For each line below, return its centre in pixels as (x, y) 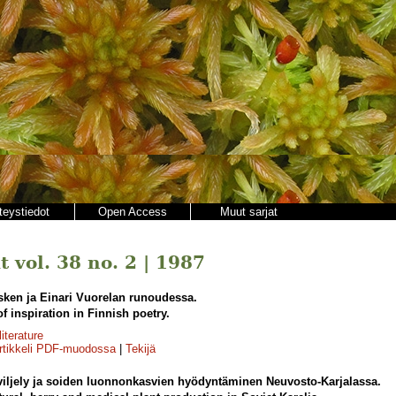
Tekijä (141, 349)
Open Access (133, 212)
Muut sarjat (248, 212)
